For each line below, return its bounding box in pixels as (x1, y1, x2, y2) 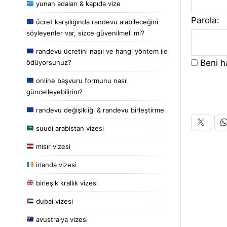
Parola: (191, 15, 220, 25)
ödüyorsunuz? (26, 58, 71, 66)
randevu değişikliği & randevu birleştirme (33, 105, 164, 114)
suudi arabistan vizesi (33, 124, 104, 132)
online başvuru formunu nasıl (33, 76, 128, 85)
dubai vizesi (33, 197, 73, 205)
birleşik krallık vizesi (33, 178, 98, 187)
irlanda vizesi (33, 160, 77, 169)
